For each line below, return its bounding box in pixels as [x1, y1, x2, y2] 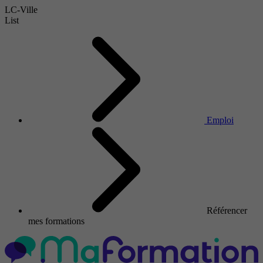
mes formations [28, 216, 85, 226]
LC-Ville [5, 5, 38, 15]
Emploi [207, 115, 234, 125]
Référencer [207, 205, 247, 215]
